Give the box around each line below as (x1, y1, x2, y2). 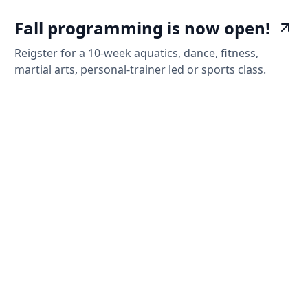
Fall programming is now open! (14, 16, 271, 39)
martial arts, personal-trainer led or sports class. (14, 61, 267, 77)
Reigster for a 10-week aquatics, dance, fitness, (14, 45, 259, 60)
